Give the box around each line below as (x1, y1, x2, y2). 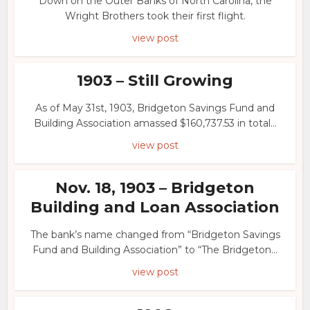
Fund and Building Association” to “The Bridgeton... (33, 244, 277, 256)
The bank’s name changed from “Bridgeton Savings (30, 228, 280, 241)
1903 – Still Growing (77, 71, 233, 90)
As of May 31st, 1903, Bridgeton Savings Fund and (35, 102, 275, 114)
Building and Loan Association (30, 198, 280, 217)
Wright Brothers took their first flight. (64, 10, 246, 22)
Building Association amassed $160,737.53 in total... (33, 117, 277, 129)
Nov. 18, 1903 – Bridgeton (55, 179, 255, 197)
